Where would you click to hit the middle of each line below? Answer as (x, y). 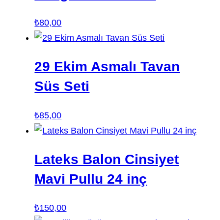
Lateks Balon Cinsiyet (107, 159)
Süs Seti (62, 86)
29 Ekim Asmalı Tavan (107, 67)
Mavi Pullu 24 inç (91, 179)
